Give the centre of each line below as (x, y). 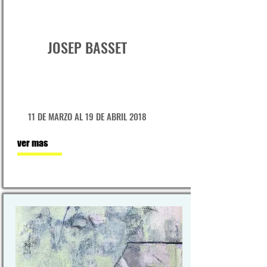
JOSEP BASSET (87, 47)
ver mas (33, 143)
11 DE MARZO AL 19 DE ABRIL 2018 (87, 116)
